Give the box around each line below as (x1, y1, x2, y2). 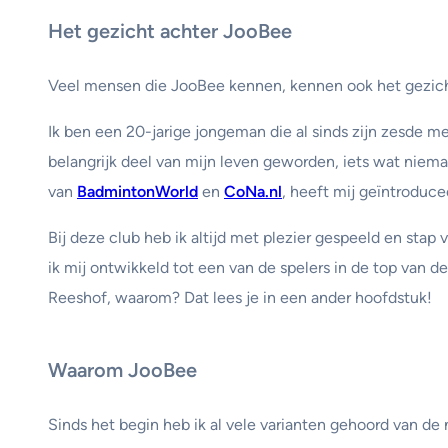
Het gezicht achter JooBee (48, 18, 292, 43)
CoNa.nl (224, 182, 282, 202)
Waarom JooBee (48, 357, 197, 382)
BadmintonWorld (77, 182, 198, 202)
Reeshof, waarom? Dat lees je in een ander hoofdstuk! (48, 288, 432, 308)
